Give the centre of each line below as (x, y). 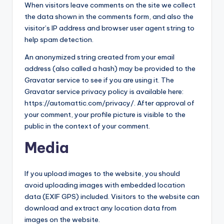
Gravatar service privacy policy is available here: (104, 91)
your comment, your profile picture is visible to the (105, 114)
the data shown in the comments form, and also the (109, 16)
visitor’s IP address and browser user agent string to (109, 28)
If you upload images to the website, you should (102, 173)
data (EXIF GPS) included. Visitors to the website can (112, 196)
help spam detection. (59, 39)
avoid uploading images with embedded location (105, 185)
